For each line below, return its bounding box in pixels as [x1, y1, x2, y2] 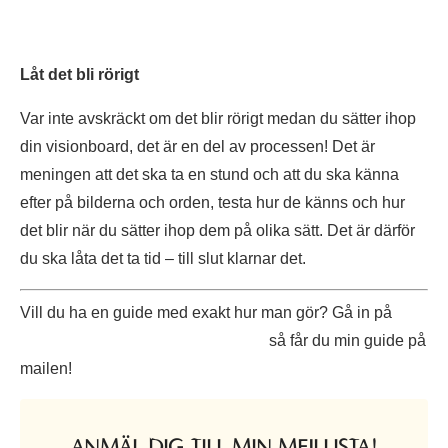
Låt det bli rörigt [20, 66, 139, 84]
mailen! [20, 360, 72, 378]
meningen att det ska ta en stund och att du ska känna [20, 166, 399, 184]
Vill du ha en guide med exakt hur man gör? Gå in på [20, 304, 392, 322]
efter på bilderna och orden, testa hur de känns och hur [20, 194, 405, 212]
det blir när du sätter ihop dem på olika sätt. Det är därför [20, 222, 415, 240]
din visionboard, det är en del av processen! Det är [20, 138, 375, 156]
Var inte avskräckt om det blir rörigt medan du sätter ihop [20, 110, 416, 128]
